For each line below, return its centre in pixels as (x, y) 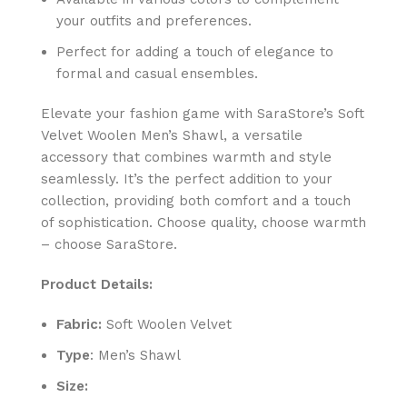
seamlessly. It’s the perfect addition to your (187, 179)
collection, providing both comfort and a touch (196, 200)
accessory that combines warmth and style (186, 157)
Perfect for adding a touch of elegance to (195, 51)
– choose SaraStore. (109, 244)
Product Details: (97, 284)
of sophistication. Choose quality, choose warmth (203, 222)
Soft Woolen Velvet (169, 324)
